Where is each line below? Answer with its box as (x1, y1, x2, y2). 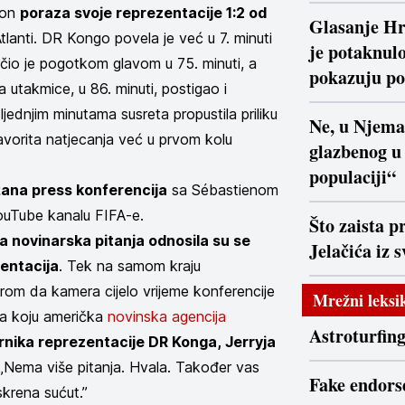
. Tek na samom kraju (59, 257, 201, 275)
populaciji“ (309, 164, 396, 190)
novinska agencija (108, 307, 226, 325)
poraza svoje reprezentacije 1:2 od (20, 4, 267, 22)
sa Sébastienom (167, 181, 278, 199)
